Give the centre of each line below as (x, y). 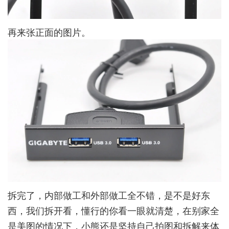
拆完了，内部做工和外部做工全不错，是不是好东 (109, 194)
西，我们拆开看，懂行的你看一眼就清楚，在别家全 (113, 210)
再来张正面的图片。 (49, 32)
